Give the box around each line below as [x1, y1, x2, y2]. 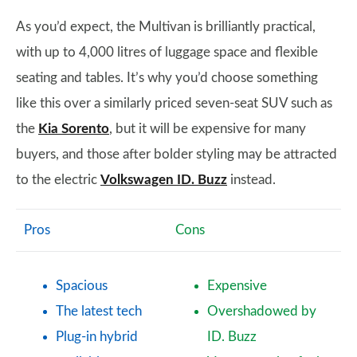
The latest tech [56, 304, 142, 319]
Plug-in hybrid [56, 330, 138, 344]
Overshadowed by [207, 304, 316, 319]
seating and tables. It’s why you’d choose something [16, 71, 318, 85]
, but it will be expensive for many [109, 122, 306, 136]
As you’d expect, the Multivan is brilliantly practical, [16, 20, 316, 34]
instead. [227, 173, 276, 187]
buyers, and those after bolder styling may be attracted [16, 147, 337, 162]
